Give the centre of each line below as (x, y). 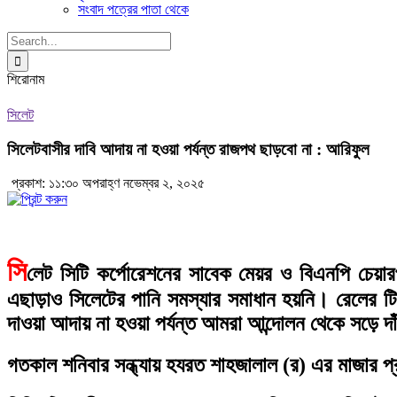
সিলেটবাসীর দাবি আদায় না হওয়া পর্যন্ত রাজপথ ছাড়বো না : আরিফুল (188, 149)
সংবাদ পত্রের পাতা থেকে (133, 9)
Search (25, 39)
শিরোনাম (26, 79)
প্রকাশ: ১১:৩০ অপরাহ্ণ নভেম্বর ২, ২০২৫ (108, 183)
